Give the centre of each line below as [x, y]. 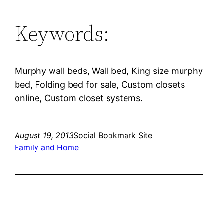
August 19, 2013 [44, 135]
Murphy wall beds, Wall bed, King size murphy [109, 71]
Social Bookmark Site [113, 135]
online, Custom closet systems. [79, 98]
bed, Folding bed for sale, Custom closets [100, 84]
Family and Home [47, 147]
